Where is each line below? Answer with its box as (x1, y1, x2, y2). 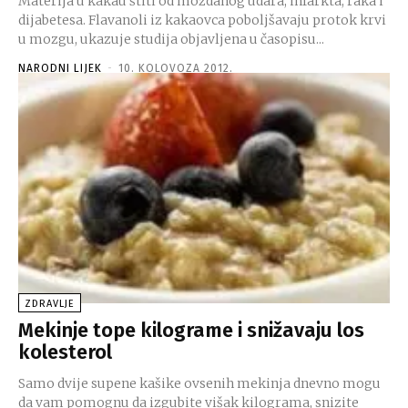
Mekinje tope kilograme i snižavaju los (18, 317, 364, 342)
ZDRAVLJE (25, 297, 75, 310)
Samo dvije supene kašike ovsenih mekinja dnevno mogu (18, 374, 381, 392)
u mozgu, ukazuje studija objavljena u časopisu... (18, 30, 324, 47)
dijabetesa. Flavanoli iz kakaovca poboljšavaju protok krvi (18, 11, 386, 28)
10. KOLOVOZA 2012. (118, 61, 233, 75)
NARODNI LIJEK (18, 61, 102, 75)
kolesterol (18, 339, 112, 364)
